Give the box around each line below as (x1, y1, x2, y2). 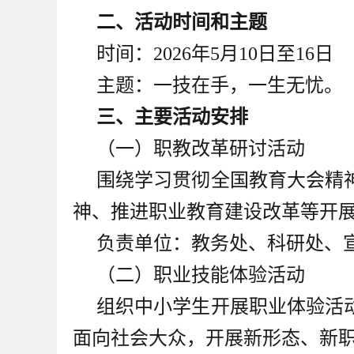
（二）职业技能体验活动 (96, 265, 305, 285)
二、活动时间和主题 (96, 12, 267, 32)
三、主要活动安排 (96, 107, 248, 127)
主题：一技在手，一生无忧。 (96, 75, 343, 96)
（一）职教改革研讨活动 (96, 138, 305, 159)
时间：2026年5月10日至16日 (96, 43, 333, 64)
